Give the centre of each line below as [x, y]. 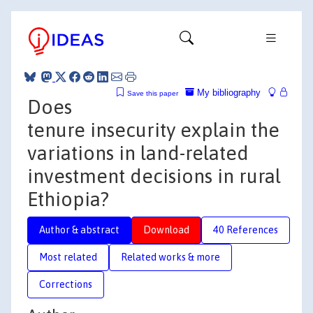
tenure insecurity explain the [153, 130]
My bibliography [227, 92]
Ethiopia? [68, 199]
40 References [246, 230]
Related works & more [170, 257]
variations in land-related [138, 153]
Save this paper [153, 93]
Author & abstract [79, 230]
